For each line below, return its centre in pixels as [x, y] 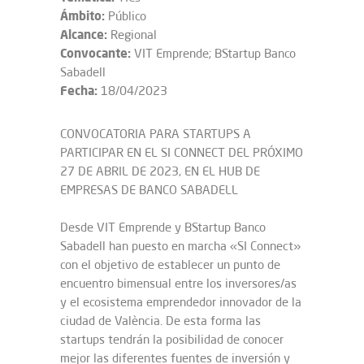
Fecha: [79, 90]
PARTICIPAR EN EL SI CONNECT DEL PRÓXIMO [182, 152]
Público [126, 16]
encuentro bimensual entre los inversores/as [178, 283]
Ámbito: [82, 15]
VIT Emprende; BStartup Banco [213, 53]
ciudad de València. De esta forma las [160, 321]
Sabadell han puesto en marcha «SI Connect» [180, 246]
